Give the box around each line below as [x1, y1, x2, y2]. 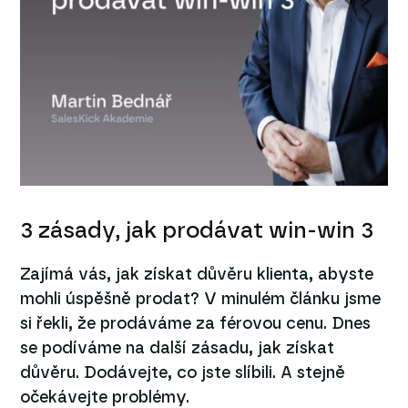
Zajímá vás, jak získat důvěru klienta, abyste [20, 266, 374, 283]
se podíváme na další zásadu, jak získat [20, 340, 335, 357]
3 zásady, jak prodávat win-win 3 [20, 219, 374, 242]
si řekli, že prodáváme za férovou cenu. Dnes [20, 315, 372, 332]
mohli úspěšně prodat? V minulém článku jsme [20, 291, 382, 308]
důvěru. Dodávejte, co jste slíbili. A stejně [20, 364, 346, 382]
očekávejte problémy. [20, 389, 190, 406]
